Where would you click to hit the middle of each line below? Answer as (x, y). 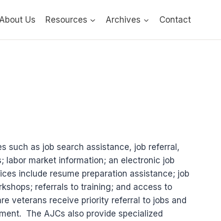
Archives (123, 19)
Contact (175, 19)
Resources (67, 19)
